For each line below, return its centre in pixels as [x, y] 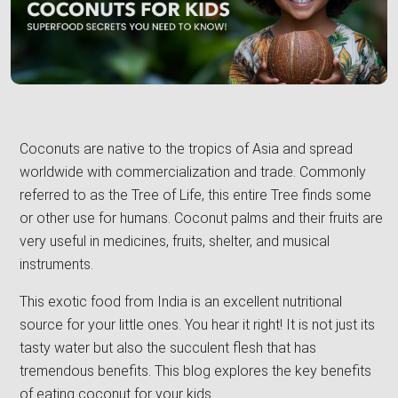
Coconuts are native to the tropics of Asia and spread [186, 149]
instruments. [58, 265]
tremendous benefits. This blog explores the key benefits [195, 371]
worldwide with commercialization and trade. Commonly [193, 172]
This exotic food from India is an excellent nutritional [181, 302]
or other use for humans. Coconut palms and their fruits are [201, 219]
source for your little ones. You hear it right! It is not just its [197, 325]
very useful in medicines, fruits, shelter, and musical [175, 242]
